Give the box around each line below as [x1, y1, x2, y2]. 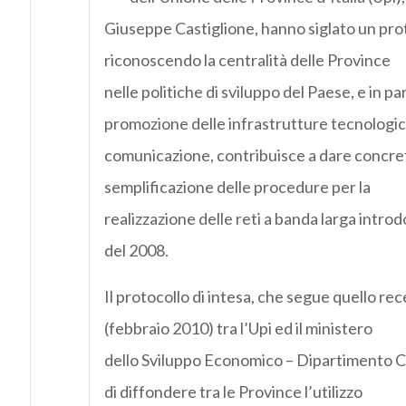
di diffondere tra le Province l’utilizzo [103, 382, 362, 402]
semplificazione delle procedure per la [103, 177, 371, 198]
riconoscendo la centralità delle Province [103, 50, 391, 71]
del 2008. [103, 240, 169, 261]
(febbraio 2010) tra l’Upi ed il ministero [103, 318, 372, 339]
